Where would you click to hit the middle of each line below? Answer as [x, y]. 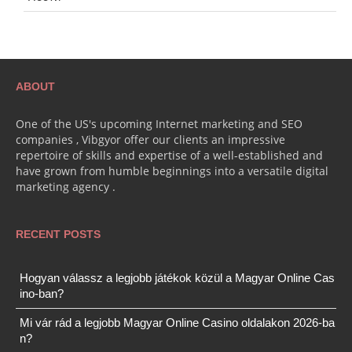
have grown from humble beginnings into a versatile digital [172, 171]
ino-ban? [42, 293]
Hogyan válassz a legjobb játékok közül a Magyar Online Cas [177, 278]
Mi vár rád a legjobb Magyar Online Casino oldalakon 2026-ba [177, 323]
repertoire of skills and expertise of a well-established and [169, 155]
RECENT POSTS [58, 234]
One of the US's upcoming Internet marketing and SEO [159, 124]
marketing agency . [66, 187]
